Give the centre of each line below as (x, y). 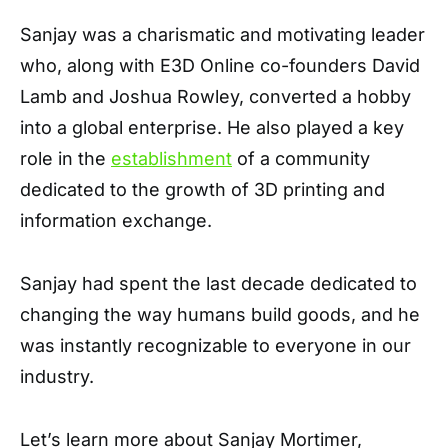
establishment (171, 158)
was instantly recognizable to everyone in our (215, 345)
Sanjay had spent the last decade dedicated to (218, 283)
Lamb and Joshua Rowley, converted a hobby (215, 96)
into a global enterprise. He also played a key (212, 127)
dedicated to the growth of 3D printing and (202, 189)
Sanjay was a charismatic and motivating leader (222, 34)
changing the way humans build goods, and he (220, 314)
